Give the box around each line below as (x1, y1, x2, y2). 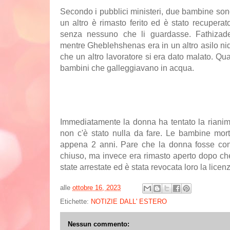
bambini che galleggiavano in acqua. (60, 64, 194, 72)
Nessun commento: (68, 220, 129, 228)
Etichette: (60, 197, 91, 205)
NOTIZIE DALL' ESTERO (91, 197, 167, 205)
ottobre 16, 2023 (72, 183, 121, 191)
